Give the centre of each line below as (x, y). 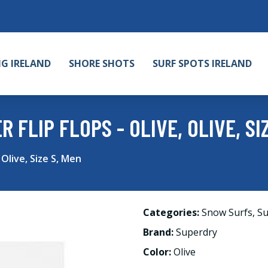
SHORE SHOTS (102, 63)
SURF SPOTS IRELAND (202, 63)
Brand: (159, 232)
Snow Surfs (227, 212)
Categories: (171, 212)
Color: (158, 252)
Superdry (197, 232)
